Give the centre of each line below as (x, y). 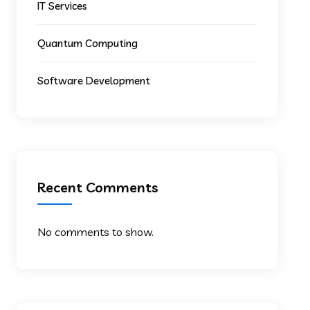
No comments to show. (96, 232)
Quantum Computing (88, 43)
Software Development (94, 81)
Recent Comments (98, 187)
